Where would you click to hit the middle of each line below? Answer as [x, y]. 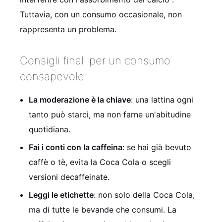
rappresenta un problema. [68, 29]
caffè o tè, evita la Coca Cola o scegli [100, 162]
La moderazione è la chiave [80, 100]
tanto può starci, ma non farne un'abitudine [110, 115]
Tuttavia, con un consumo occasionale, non [101, 15]
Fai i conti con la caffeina [76, 147]
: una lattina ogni [162, 100]
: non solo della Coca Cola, [144, 195]
